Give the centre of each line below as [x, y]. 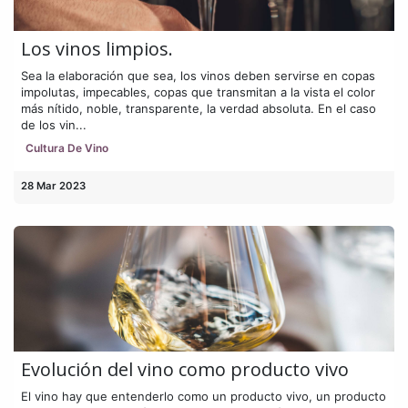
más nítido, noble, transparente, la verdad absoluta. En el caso [199, 108]
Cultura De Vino [66, 148]
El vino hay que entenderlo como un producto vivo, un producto [204, 396]
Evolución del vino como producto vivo [185, 369]
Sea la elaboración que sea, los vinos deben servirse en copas [198, 75]
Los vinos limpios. [97, 48]
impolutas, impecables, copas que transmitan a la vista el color [198, 92]
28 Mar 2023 [53, 185]
